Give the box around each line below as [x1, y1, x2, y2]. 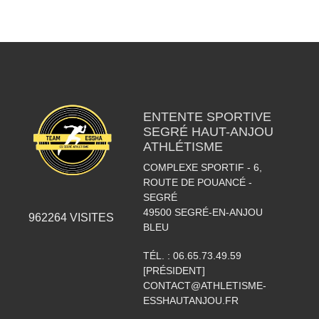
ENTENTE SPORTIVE [142, 110, 271, 124]
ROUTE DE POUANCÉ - [142, 177, 252, 188]
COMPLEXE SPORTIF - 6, [142, 162, 262, 173]
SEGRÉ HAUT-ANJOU [142, 125, 273, 139]
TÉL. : [142, 250, 173, 261]
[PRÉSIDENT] [142, 265, 205, 276]
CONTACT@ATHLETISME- [142, 280, 266, 291]
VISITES [67, 211, 115, 224]
